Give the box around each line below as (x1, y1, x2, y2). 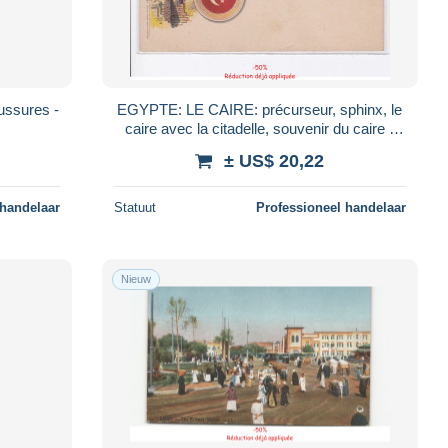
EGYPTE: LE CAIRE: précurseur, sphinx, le (117, 100, 403, 118)
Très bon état (217, 138, 303, 156)
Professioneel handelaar (255, 199, 406, 215)
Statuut (113, 199, 156, 215)
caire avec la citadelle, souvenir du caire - (125, 119, 395, 137)
